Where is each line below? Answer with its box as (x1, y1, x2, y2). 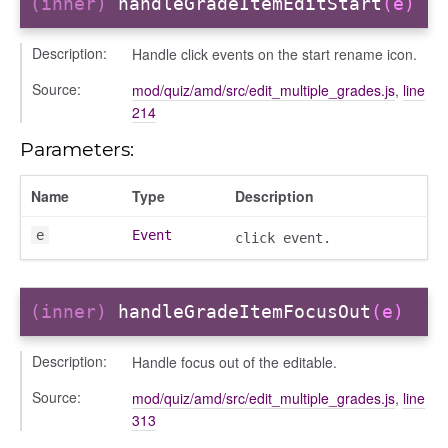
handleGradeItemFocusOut (118, 301, 371, 323)
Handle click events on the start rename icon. (132, 43, 417, 64)
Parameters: (20, 136, 134, 161)
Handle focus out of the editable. (132, 351, 337, 372)
